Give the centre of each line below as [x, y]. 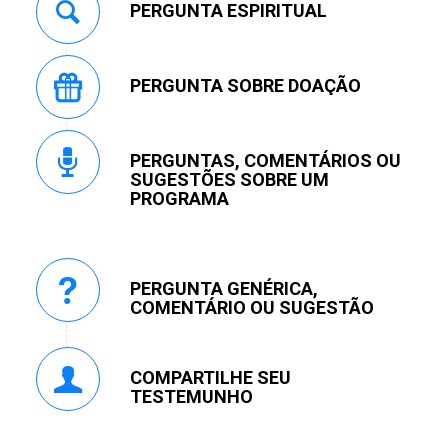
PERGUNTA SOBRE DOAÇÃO [245, 86]
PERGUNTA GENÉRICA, [223, 289]
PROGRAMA [179, 199]
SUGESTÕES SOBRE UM [229, 180]
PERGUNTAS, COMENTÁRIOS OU [265, 161]
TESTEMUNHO [191, 397]
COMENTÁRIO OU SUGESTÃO [251, 308]
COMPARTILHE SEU [210, 378]
